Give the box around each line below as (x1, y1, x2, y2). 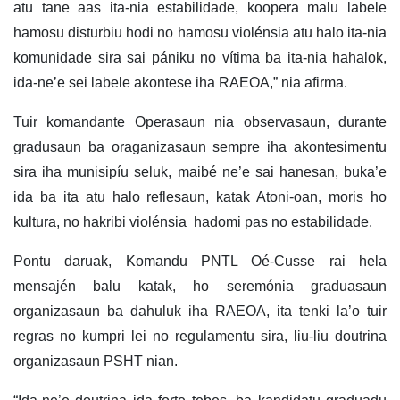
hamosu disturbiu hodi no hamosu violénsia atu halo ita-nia (13, 25, 387, 41)
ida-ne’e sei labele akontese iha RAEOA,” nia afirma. (13, 75, 347, 91)
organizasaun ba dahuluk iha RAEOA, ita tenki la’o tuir (13, 304, 387, 320)
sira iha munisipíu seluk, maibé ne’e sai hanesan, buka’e (13, 164, 387, 180)
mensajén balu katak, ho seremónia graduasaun (13, 279, 387, 295)
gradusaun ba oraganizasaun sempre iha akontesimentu (13, 139, 387, 155)
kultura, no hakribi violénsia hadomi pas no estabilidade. (13, 214, 372, 230)
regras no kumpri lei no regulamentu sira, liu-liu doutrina (13, 329, 387, 345)
